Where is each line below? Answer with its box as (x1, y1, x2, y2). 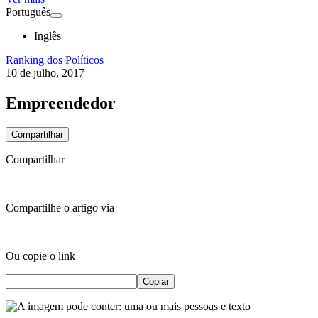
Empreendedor (6, 93, 116, 112)
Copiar (143, 275, 169, 287)
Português (6, 6, 50, 18)
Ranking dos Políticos (6, 54, 104, 66)
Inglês (34, 30, 61, 42)
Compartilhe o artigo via (6, 201, 114, 214)
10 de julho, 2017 (6, 67, 84, 79)
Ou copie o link (6, 249, 75, 262)
